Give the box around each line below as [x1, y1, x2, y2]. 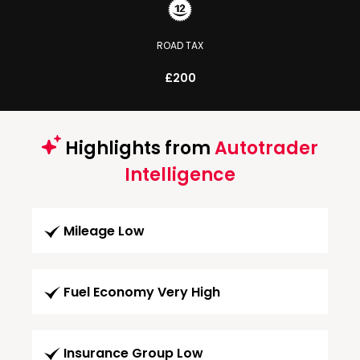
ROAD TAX [157, 39, 203, 52]
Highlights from [61, 136, 215, 161]
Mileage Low [63, 222, 145, 241]
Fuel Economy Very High [63, 283, 220, 302]
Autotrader [215, 136, 318, 161]
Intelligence [125, 162, 235, 187]
